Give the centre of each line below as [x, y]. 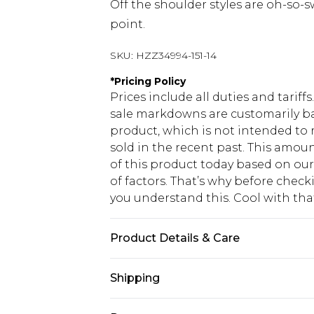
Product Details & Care [175, 238]
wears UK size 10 [157, 287]
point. [128, 24]
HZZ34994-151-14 [176, 55]
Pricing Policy [150, 81]
